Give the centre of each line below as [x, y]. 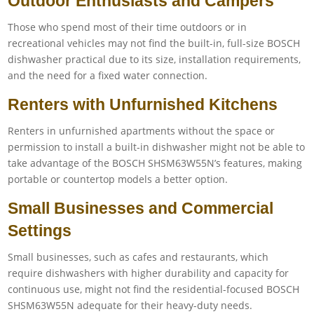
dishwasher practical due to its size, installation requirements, [155, 59]
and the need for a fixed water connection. [108, 75]
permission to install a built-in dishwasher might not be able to [157, 146]
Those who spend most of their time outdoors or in [128, 27]
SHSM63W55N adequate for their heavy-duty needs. [130, 305]
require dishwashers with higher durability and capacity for [149, 273]
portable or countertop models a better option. [118, 179]
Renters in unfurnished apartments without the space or [142, 130]
